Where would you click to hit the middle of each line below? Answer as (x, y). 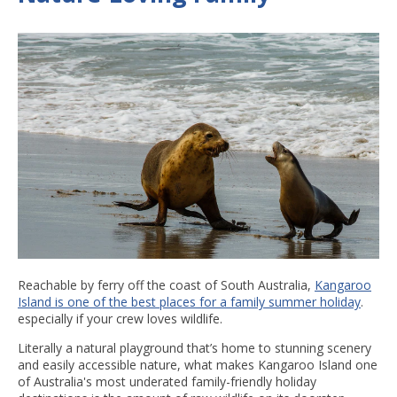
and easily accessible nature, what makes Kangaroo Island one (198, 364)
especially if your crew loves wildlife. (120, 318)
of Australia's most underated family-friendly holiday (167, 381)
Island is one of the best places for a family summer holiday (189, 301)
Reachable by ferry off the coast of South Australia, (166, 284)
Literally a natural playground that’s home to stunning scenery (195, 347)
